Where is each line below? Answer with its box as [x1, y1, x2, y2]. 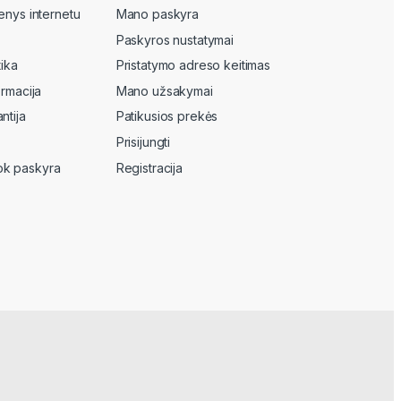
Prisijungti [115, 134, 171, 150]
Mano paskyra [115, 6, 199, 22]
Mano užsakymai [115, 82, 213, 98]
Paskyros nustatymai [115, 31, 234, 47]
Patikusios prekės [115, 108, 218, 124]
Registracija [115, 159, 183, 175]
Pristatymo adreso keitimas [115, 57, 271, 73]
